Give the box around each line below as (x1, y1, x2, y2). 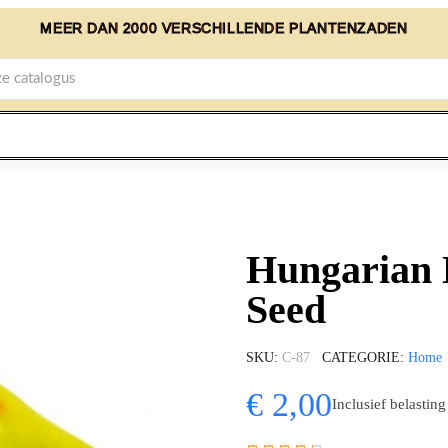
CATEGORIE (322, 349, 400, 365)
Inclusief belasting (332, 396, 446, 413)
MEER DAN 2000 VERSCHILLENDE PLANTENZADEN (40, 20, 408, 36)
